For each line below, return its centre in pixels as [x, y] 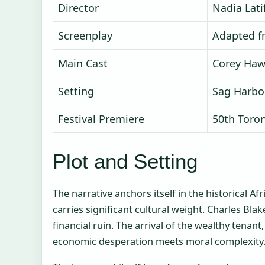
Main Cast [83, 64]
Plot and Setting [125, 161]
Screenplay [85, 36]
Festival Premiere [101, 119]
